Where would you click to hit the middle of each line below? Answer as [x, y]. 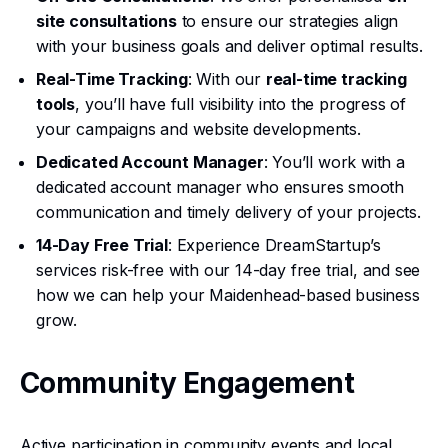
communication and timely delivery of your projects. [228, 212]
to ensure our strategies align [287, 21]
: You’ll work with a [334, 162]
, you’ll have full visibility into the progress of [241, 104]
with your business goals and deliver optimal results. [229, 46]
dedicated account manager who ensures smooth [220, 187]
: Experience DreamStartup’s [274, 245]
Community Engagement [187, 383]
